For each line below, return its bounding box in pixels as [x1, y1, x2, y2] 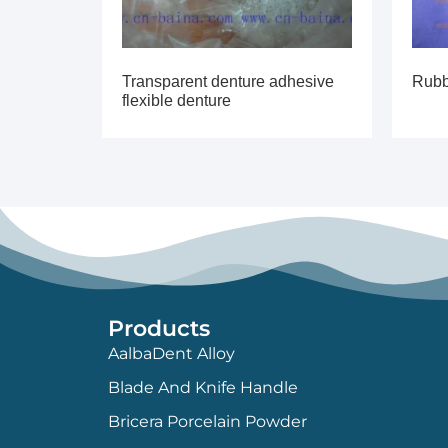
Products [107, 314, 210, 342]
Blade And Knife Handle [107, 377, 298, 397]
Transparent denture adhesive [122, 72, 334, 90]
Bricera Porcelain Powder [107, 411, 307, 431]
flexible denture [122, 91, 231, 109]
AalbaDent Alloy [107, 343, 235, 363]
